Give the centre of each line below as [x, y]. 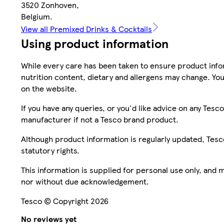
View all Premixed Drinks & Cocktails [86, 28]
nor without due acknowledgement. [85, 181]
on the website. [49, 88]
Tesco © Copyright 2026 [65, 200]
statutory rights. [50, 150]
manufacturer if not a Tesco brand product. [100, 119]
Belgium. [37, 16]
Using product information [95, 43]
